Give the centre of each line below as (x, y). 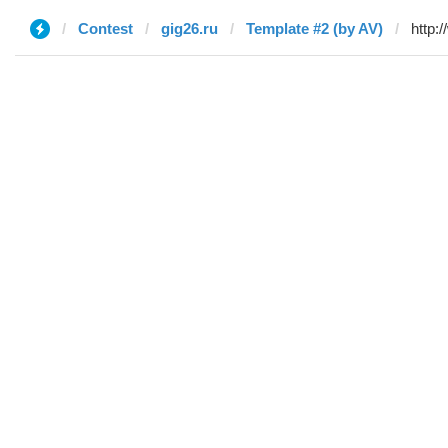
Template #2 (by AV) (314, 28)
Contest (105, 28)
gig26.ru (189, 28)
